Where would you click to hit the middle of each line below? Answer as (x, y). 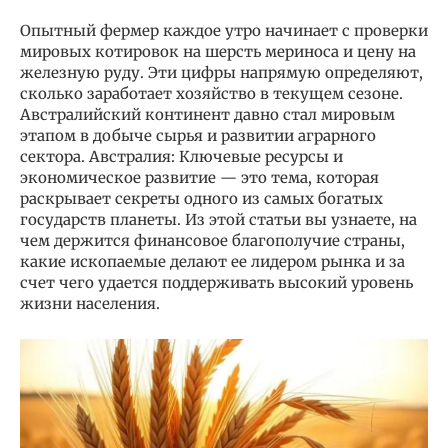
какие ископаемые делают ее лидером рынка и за (212, 262)
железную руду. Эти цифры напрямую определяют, (221, 73)
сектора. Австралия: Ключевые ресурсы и (181, 157)
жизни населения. (90, 304)
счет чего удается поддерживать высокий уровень (216, 283)
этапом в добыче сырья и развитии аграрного (198, 136)
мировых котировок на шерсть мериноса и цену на (218, 52)
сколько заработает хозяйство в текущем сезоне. (211, 94)
